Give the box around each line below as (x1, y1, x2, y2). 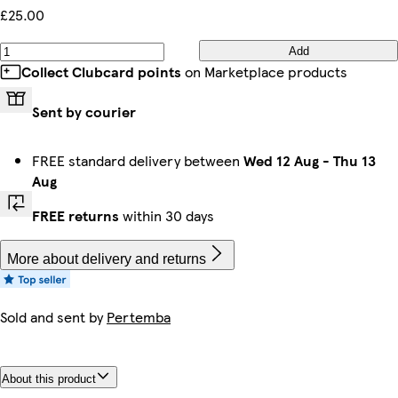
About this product (2, 371, 96, 386)
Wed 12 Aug (243, 150, 319, 171)
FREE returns (32, 205, 119, 226)
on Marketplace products (181, 61, 347, 82)
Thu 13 (333, 150, 376, 171)
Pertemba (107, 306, 171, 327)
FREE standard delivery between (32, 150, 243, 171)
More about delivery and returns (7, 251, 206, 267)
